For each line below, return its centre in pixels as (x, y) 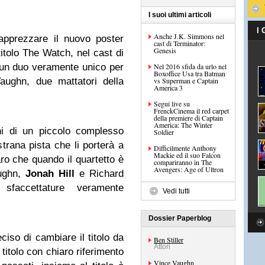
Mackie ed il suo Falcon (187, 155)
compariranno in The (183, 162)
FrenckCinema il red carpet (191, 111)
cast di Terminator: (180, 43)
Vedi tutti (176, 191)
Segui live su (172, 104)
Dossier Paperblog (180, 218)
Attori (162, 247)
